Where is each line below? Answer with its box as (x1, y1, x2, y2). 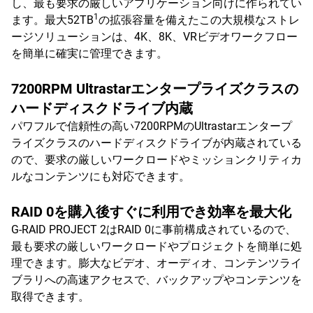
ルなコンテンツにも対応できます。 (11, 170, 190, 183)
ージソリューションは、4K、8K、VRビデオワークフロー (11, 30, 298, 43)
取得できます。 (11, 290, 89, 303)
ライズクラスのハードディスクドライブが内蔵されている (11, 136, 302, 150)
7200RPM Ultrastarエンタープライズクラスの (11, 80, 298, 97)
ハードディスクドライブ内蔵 (11, 100, 193, 117)
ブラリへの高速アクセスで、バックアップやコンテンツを (11, 273, 302, 286)
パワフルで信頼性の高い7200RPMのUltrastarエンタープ (11, 119, 292, 133)
